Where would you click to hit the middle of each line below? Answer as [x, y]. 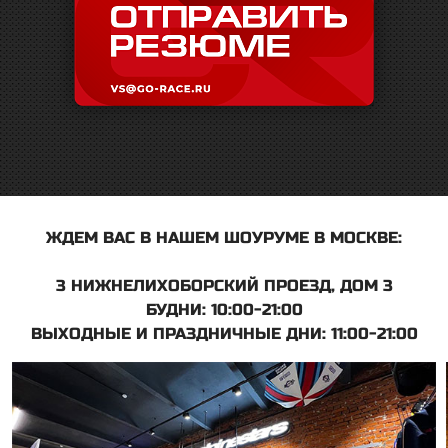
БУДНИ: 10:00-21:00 [224, 309]
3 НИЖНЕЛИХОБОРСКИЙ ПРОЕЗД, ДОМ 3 [224, 285]
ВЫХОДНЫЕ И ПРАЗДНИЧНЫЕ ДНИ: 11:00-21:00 [224, 333]
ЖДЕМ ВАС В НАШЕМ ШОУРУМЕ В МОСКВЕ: [224, 237]
